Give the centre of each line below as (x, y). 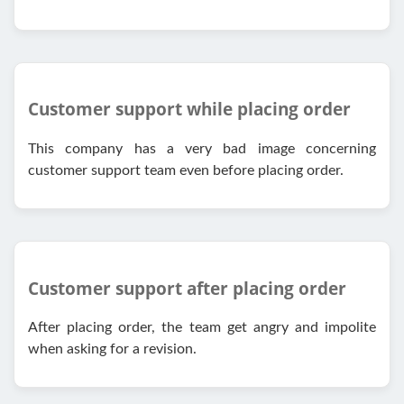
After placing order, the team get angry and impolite (202, 328)
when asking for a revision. (112, 349)
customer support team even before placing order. (186, 171)
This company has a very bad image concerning (202, 149)
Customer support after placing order (187, 288)
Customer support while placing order (189, 109)
